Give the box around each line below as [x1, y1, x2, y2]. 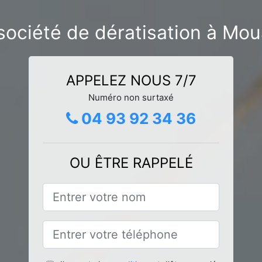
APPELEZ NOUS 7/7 [65, 71, 196, 89]
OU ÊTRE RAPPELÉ [69, 154, 193, 171]
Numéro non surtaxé [88, 91, 174, 103]
